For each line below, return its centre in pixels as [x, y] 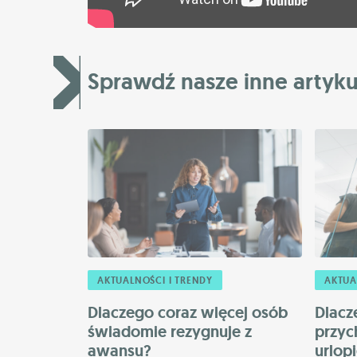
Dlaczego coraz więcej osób [188, 313]
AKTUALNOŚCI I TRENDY [155, 281]
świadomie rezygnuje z [170, 332]
